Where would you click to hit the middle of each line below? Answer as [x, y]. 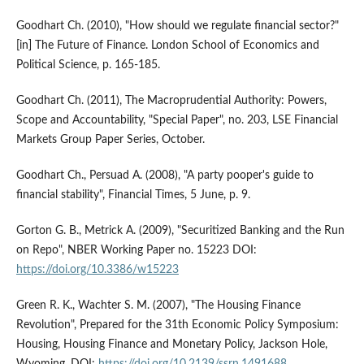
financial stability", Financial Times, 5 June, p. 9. [133, 195]
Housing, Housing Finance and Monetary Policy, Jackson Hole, [171, 344]
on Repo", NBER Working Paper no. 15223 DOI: [136, 250]
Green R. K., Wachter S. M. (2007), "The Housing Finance [158, 305]
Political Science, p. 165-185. [88, 65]
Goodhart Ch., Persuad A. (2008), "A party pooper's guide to [165, 175]
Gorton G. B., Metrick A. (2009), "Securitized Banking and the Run [180, 230]
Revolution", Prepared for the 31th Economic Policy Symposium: [177, 325]
